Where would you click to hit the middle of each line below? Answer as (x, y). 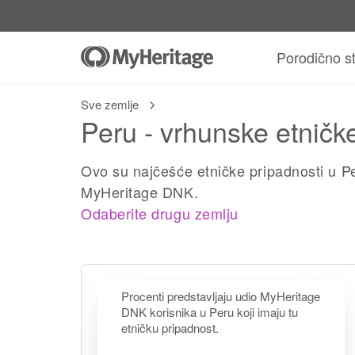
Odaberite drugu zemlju (160, 213)
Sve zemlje (110, 104)
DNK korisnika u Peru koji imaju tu (210, 312)
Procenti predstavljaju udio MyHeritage (221, 296)
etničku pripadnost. (170, 328)
